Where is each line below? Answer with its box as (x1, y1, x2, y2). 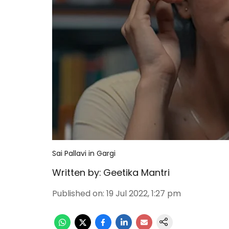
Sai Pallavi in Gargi (52, 148, 116, 158)
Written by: (52, 166, 101, 179)
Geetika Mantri (103, 166, 170, 179)
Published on (52, 188, 103, 199)
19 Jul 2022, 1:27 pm (106, 188, 181, 199)
